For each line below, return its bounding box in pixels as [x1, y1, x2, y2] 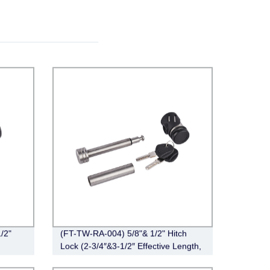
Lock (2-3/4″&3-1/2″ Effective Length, [60, 240, 201, 251]
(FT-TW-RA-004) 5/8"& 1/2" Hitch [60, 228, 187, 238]
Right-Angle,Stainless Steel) [60, 253, 166, 263]
